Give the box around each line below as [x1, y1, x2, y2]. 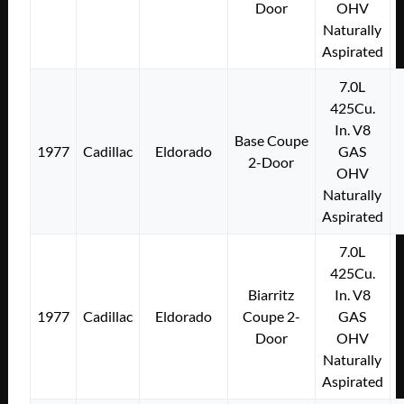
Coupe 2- [242, 307, 300, 325]
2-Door [248, 152, 295, 170]
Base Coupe [234, 131, 308, 149]
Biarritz [248, 285, 295, 303]
